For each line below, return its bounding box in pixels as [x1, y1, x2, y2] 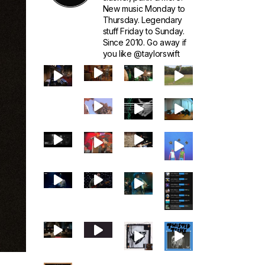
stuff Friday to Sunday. [102, 26, 185, 36]
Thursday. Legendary [102, 15, 183, 25]
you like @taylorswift [102, 49, 180, 59]
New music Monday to [102, 4, 186, 14]
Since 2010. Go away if [102, 37, 187, 47]
